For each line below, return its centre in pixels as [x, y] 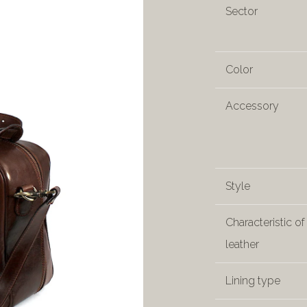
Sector [242, 11]
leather [242, 244]
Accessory [252, 106]
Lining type [253, 281]
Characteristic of [265, 222]
